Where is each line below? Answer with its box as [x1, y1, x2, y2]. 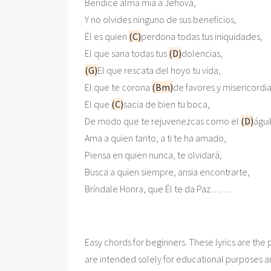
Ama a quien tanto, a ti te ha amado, [85, 131, 228, 144]
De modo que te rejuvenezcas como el [85, 114, 241, 127]
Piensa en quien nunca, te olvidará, [85, 148, 224, 161]
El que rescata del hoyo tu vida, [97, 64, 223, 76]
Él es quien [85, 30, 129, 42]
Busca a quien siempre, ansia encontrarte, [85, 165, 252, 178]
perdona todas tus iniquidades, [141, 30, 264, 42]
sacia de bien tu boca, [123, 97, 212, 110]
